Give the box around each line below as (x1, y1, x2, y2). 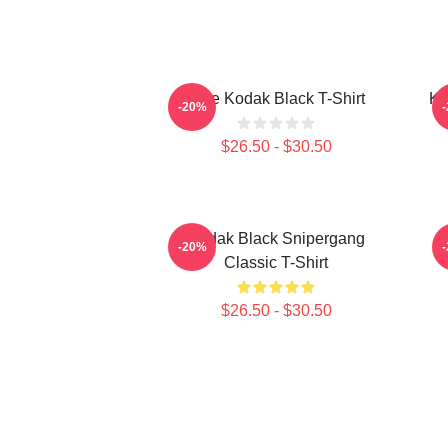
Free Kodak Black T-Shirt (187, 90, 365, 107)
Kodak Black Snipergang (187, 230, 365, 247)
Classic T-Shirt (224, 254, 328, 271)
